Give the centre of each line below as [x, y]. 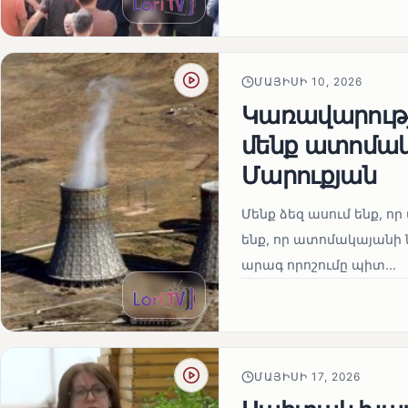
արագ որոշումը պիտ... [319, 265]
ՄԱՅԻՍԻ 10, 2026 [309, 82]
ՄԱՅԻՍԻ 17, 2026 [308, 377]
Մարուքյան [309, 175]
